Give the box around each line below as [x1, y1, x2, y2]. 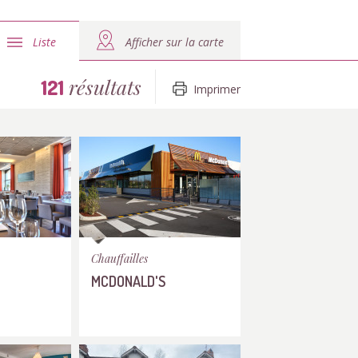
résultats [64, 74, 141, 100]
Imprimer [193, 82, 241, 97]
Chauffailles [91, 251, 148, 266]
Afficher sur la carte [125, 34, 224, 50]
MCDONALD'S [91, 272, 165, 290]
